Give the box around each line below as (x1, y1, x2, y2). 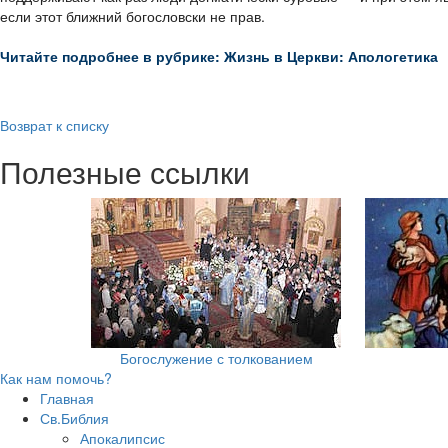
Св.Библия (40, 407, 109, 428)
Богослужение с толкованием (119, 347, 313, 368)
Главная (40, 387, 94, 408)
